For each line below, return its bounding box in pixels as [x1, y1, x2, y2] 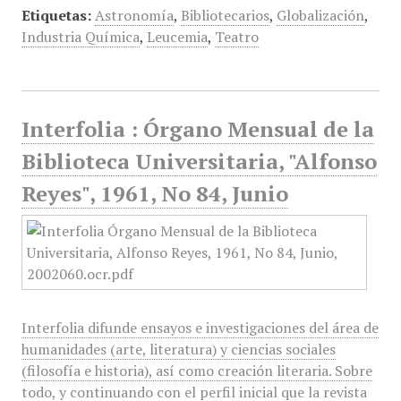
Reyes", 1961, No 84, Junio [21, 179, 288, 208]
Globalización [276, 5, 364, 25]
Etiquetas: [21, 5, 91, 25]
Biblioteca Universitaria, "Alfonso [21, 147, 377, 175]
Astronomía [94, 5, 174, 25]
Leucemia [146, 27, 208, 47]
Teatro [214, 27, 259, 47]
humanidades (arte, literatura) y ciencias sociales [21, 339, 336, 359]
